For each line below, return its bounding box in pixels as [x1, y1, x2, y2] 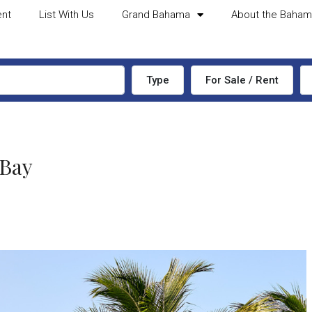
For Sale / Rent [205, 74, 279, 86]
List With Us [38, 8, 94, 21]
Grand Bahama [121, 8, 190, 21]
